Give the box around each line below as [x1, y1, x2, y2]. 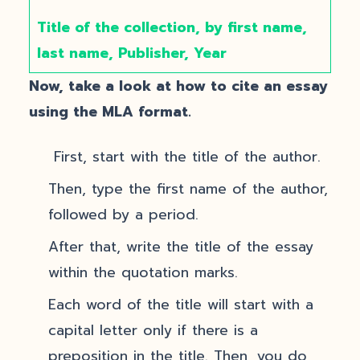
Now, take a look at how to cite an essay [29, 76, 328, 96]
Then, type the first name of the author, [48, 178, 328, 199]
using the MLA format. [29, 101, 191, 122]
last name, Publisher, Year [36, 43, 227, 63]
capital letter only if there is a [48, 320, 258, 341]
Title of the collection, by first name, [36, 17, 307, 38]
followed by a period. [48, 204, 198, 225]
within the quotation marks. [48, 262, 238, 283]
